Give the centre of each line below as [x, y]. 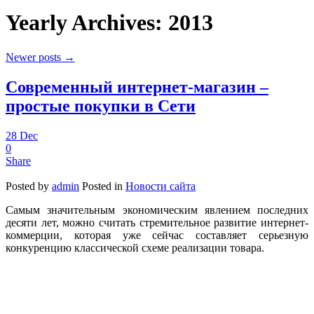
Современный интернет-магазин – [137, 87]
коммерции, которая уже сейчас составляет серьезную [157, 235]
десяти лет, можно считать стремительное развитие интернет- [157, 222]
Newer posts [35, 57]
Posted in [102, 186]
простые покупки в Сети [101, 105]
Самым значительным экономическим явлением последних [157, 210]
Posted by [29, 186]
